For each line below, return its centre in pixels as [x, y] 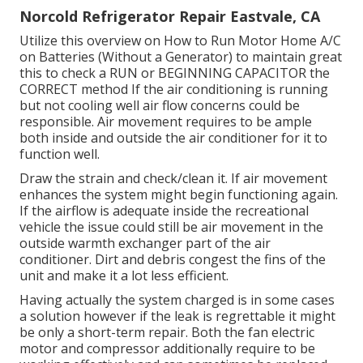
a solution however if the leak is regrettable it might [177, 316]
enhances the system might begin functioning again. [179, 194]
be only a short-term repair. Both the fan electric [167, 332]
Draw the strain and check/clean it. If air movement [173, 178]
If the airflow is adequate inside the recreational [164, 210]
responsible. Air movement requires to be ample [166, 121]
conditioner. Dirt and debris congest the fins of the [173, 259]
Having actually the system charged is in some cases [177, 299]
